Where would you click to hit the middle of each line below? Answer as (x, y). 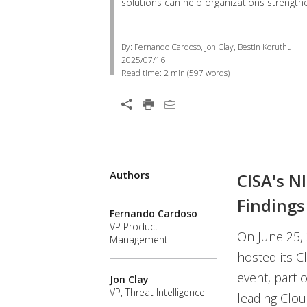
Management (139, 240)
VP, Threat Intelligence (157, 293)
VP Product (134, 226)
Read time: (143, 73)
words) (217, 73)
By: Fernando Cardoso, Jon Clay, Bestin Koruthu (207, 47)
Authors (130, 175)
